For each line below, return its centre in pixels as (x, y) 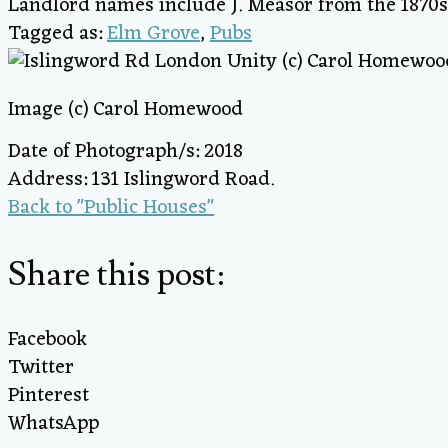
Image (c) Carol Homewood (125, 110)
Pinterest (48, 395)
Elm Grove (153, 34)
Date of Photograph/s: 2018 (125, 152)
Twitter (41, 367)
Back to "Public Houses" (111, 208)
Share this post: (116, 274)
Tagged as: (57, 34)
